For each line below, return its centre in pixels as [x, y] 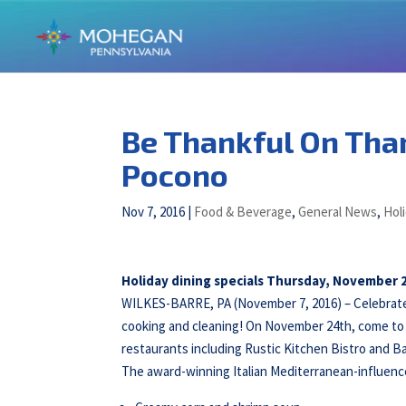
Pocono [175, 174]
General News [338, 212]
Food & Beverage [243, 212]
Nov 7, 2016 [154, 212]
